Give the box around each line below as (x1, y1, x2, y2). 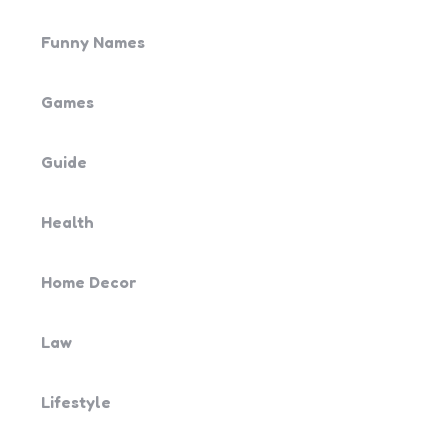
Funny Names (41, 32, 145, 52)
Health (41, 212, 94, 232)
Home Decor (41, 272, 137, 292)
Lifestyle (41, 392, 111, 412)
